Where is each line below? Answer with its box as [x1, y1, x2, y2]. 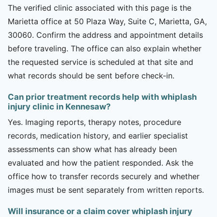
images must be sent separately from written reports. [8, 185, 204, 195]
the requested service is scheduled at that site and [8, 57, 193, 67]
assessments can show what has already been [8, 144, 177, 154]
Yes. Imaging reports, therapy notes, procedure [8, 117, 181, 127]
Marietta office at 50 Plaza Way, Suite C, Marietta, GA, [8, 16, 207, 26]
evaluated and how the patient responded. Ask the [8, 157, 193, 168]
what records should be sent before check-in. [8, 70, 174, 80]
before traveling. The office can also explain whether [8, 43, 201, 53]
